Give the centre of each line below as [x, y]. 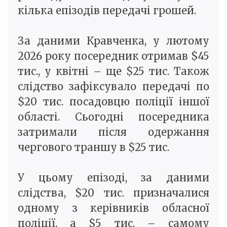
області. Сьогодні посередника [113, 117]
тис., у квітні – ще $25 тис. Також [113, 71]
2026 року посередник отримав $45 [113, 56]
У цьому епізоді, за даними [113, 178]
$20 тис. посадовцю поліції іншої [113, 102]
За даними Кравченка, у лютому [113, 41]
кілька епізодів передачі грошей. [107, 11]
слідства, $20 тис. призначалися [113, 193]
